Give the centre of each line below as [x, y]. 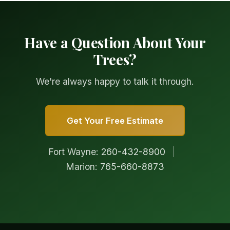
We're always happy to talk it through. [115, 82]
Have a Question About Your [115, 43]
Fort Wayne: [74, 152]
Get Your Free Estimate [115, 121]
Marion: [83, 167]
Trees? [115, 60]
